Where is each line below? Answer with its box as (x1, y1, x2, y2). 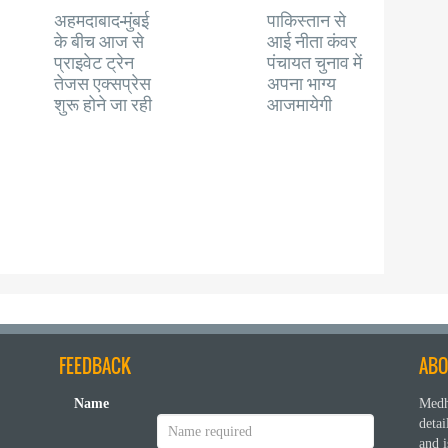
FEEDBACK (59, 353, 131, 379)
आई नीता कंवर (267, 27, 358, 53)
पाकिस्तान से (267, 6, 347, 32)
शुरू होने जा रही (54, 90, 153, 116)
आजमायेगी (267, 90, 333, 116)
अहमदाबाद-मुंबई (54, 6, 150, 32)
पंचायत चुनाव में (267, 48, 363, 74)
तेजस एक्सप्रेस (54, 69, 152, 95)
